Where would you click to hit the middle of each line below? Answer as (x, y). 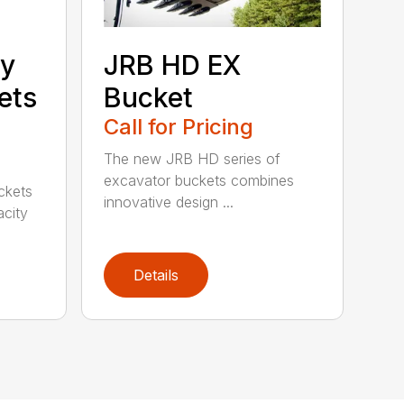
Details (156, 275)
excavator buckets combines (199, 180)
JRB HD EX (173, 64)
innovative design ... (169, 202)
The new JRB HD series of (193, 158)
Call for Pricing (179, 126)
